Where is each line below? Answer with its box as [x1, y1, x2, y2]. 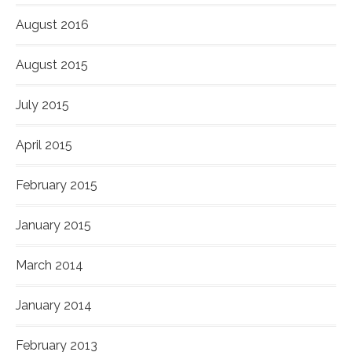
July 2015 [16, 97, 69, 113]
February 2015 [16, 178, 97, 193]
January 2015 [16, 218, 91, 233]
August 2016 [16, 17, 89, 33]
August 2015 [16, 57, 88, 73]
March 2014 [16, 258, 83, 273]
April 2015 [16, 137, 72, 153]
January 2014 [16, 298, 92, 313]
